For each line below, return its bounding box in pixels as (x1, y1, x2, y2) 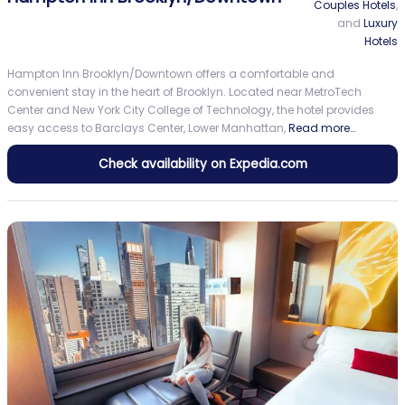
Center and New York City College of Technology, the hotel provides (7, 102, 374, 118)
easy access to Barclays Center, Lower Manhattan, (7, 120, 288, 137)
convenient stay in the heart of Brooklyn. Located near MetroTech (7, 84, 362, 100)
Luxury (363, 15, 398, 32)
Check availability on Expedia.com (98, 155, 307, 174)
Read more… (288, 120, 355, 137)
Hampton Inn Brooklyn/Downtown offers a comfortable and (7, 66, 334, 82)
